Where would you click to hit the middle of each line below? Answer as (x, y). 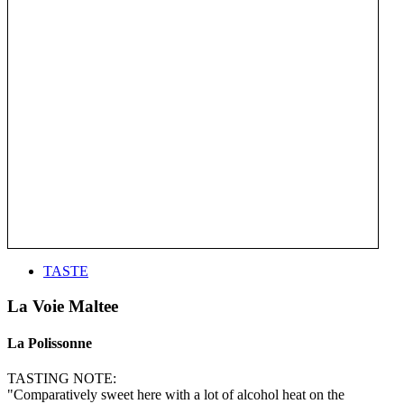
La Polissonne (50, 343)
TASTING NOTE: (62, 379)
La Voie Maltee (63, 306)
